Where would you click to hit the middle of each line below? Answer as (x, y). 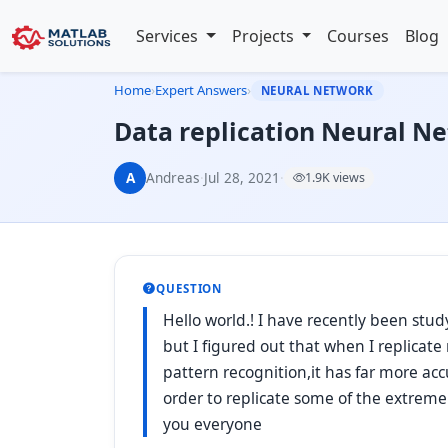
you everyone (216, 424)
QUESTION (189, 288)
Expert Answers (201, 90)
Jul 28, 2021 (242, 177)
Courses (358, 36)
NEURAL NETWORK (317, 90)
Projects (264, 36)
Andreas (173, 177)
